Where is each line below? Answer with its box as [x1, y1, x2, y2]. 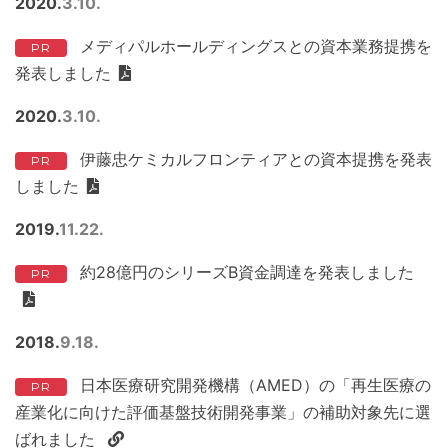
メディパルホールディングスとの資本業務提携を [79, 36, 432, 56]
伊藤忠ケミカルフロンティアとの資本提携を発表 [79, 149, 432, 169]
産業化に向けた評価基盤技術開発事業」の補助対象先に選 [15, 402, 431, 422]
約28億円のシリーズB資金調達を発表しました [79, 262, 414, 282]
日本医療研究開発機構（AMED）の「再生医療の [79, 375, 431, 395]
